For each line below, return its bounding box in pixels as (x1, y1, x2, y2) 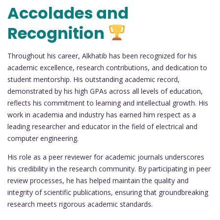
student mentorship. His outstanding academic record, (7, 75, 180, 84)
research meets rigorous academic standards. (7, 199, 153, 209)
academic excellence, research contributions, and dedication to (7, 63, 207, 73)
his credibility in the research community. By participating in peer (7, 164, 211, 174)
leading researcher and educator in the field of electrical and (7, 122, 197, 132)
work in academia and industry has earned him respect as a (7, 110, 196, 120)
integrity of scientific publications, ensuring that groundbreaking (7, 188, 208, 197)
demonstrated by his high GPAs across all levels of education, (7, 86, 203, 96)
